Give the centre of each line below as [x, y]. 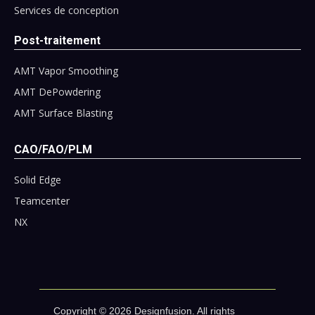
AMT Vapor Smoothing [66, 70]
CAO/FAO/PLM [53, 149]
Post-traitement [57, 40]
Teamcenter [42, 200]
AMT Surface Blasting [63, 112]
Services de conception [66, 10]
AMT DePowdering [57, 91]
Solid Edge [38, 179]
